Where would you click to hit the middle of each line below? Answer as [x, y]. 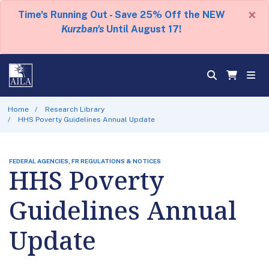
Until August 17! [143, 29]
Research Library [75, 109]
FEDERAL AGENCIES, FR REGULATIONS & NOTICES [85, 161]
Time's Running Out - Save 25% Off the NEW [121, 15]
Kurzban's [83, 29]
